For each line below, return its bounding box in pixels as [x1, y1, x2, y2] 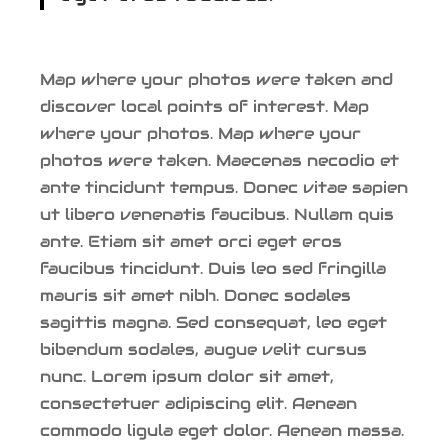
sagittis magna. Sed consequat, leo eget [40, 311, 387, 333]
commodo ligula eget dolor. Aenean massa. [40, 419, 404, 441]
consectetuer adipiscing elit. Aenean [40, 392, 357, 414]
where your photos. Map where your [40, 122, 361, 144]
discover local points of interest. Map [40, 95, 369, 117]
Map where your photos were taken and [40, 68, 393, 90]
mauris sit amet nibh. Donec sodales [40, 284, 351, 306]
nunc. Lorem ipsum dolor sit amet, [40, 365, 334, 387]
